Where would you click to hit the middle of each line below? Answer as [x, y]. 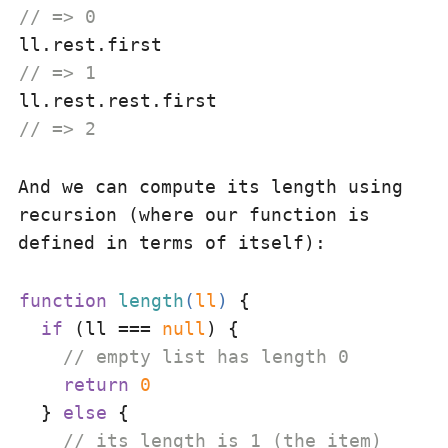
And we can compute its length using [210, 186]
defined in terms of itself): [172, 242]
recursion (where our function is [194, 214]
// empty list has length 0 [206, 356]
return [96, 384]
